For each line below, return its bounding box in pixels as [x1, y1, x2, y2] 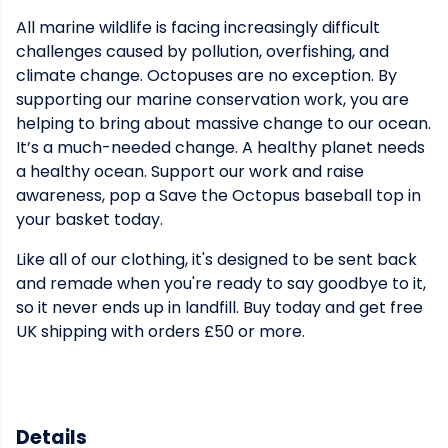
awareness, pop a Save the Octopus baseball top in [16, 184, 421, 207]
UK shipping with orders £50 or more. [16, 320, 305, 343]
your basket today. [16, 208, 163, 231]
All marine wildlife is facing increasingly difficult [16, 16, 380, 39]
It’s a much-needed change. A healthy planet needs [16, 136, 425, 159]
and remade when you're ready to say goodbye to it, [16, 272, 426, 295]
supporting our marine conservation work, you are [16, 88, 409, 111]
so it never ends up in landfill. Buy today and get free [16, 296, 423, 319]
